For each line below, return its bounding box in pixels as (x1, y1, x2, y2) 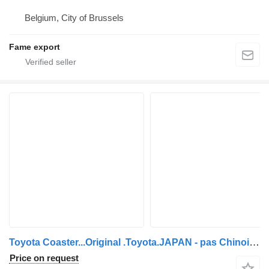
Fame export (9, 41, 60, 52)
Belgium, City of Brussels (25, 12, 124, 23)
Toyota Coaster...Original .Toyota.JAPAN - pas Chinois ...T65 (249, 236, 259, 248)
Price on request (10, 252, 79, 263)
